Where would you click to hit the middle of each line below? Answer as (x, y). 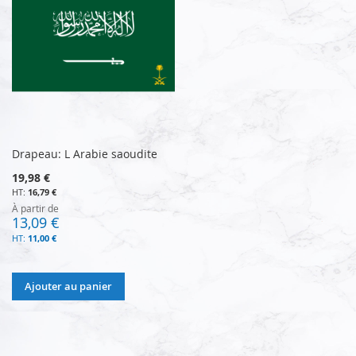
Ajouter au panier (68, 286)
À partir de (35, 208)
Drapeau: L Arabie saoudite (85, 153)
